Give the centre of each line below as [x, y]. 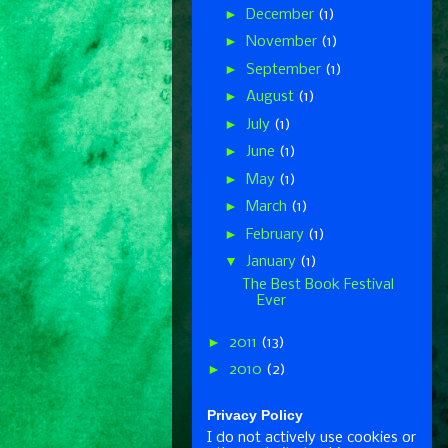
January [272, 262]
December [281, 14]
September [285, 69]
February [276, 234]
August [271, 97]
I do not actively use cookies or [311, 438]
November [283, 42]
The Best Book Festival [317, 285]
